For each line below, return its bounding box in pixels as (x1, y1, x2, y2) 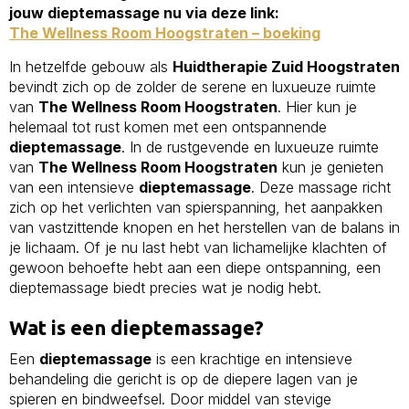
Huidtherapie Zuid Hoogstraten (173, 57, 400, 76)
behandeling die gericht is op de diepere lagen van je (9, 369, 358, 388)
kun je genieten (278, 157, 383, 176)
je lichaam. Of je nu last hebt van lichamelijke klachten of (9, 237, 387, 257)
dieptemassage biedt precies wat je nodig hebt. (9, 278, 321, 297)
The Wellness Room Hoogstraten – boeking (9, 23, 320, 42)
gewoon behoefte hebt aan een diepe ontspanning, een (9, 257, 381, 277)
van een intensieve (9, 177, 139, 196)
